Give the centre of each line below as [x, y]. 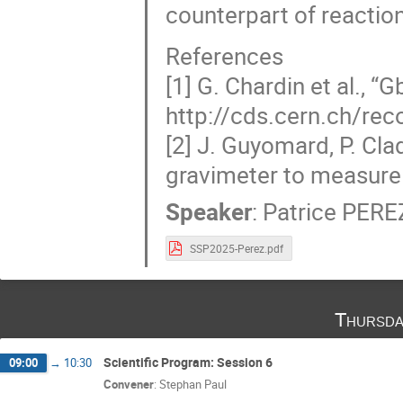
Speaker [208, 212]
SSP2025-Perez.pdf [236, 248]
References [224, 57]
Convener [129, 385]
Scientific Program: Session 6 [188, 362]
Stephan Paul [193, 385]
